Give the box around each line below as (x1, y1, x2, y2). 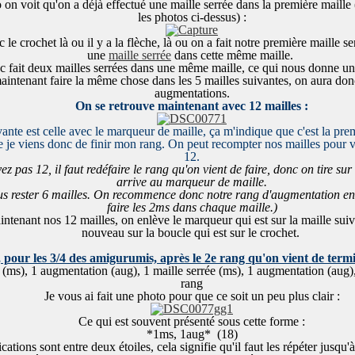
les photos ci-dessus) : (137, 10, 246, 24)
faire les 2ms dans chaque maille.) (106, 200, 277, 214)
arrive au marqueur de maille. (116, 175, 267, 189)
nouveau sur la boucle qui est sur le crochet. (81, 226, 303, 239)
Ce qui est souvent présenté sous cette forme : (78, 315, 305, 328)
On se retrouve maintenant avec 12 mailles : (75, 99, 308, 113)
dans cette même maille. (171, 48, 296, 62)
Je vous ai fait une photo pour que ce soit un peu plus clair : (44, 289, 340, 303)
